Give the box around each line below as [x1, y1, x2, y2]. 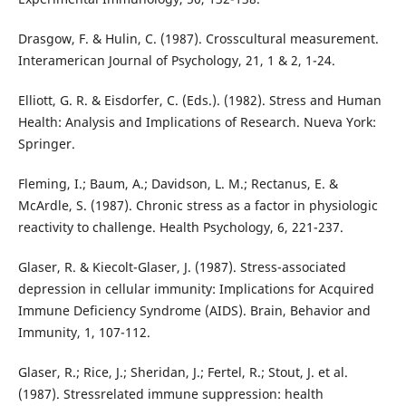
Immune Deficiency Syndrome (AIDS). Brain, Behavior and [17, 302, 371, 320]
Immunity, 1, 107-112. [17, 324, 150, 342]
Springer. [17, 135, 75, 153]
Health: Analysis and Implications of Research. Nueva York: [17, 113, 376, 131]
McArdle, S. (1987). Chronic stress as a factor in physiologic [17, 197, 378, 215]
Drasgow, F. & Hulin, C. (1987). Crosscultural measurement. [17, 30, 379, 48]
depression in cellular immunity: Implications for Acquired [17, 280, 374, 298]
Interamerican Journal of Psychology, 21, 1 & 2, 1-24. [17, 52, 335, 70]
